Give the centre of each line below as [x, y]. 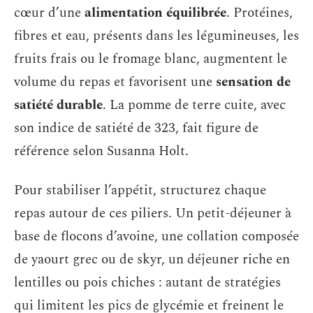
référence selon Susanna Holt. [101, 152]
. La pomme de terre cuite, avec [194, 105]
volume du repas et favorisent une [115, 82]
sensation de [253, 82]
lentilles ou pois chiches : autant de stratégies [147, 282]
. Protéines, [260, 13]
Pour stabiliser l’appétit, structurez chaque [140, 190]
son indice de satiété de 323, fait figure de [136, 129]
